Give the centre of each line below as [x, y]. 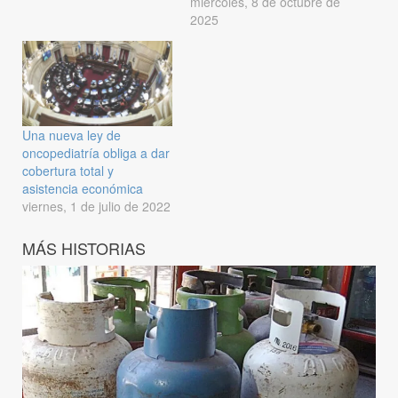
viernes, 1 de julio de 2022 [96, 207]
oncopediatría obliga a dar [96, 153]
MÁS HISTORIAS [84, 248]
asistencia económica [83, 189]
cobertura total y [68, 171]
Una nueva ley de [72, 135]
